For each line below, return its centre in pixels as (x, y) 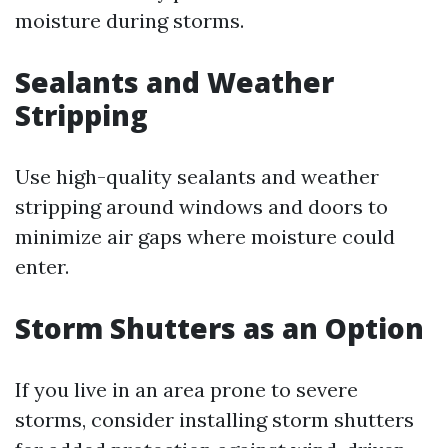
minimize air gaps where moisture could (205, 236)
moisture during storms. (129, 20)
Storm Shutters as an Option (219, 328)
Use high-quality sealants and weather (197, 176)
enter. (42, 266)
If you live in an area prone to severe (186, 389)
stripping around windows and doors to (201, 206)
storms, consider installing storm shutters (214, 419)
